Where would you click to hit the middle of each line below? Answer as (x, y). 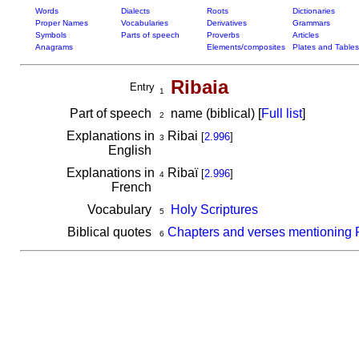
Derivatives (226, 23)
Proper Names (61, 23)
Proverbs (223, 35)
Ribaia (199, 87)
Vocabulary (121, 210)
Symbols (50, 35)
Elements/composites (246, 47)
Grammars (311, 23)
